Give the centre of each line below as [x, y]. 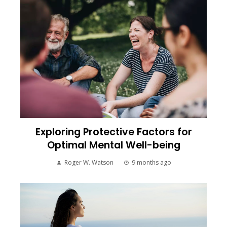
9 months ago [151, 162]
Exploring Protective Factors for [113, 132]
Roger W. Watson [89, 162]
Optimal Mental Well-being [113, 145]
